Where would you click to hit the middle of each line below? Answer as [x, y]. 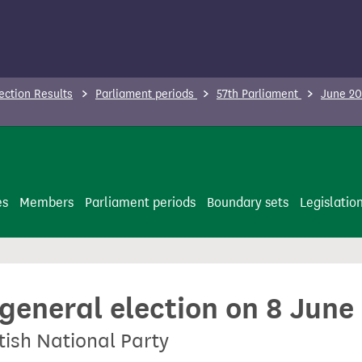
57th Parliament [259, 94]
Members [46, 202]
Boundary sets [248, 202]
